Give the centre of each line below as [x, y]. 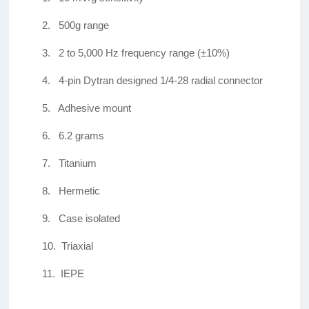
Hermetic [80, 191]
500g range [84, 26]
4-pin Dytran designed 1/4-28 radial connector [161, 81]
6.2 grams [82, 136]
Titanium [78, 163]
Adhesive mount [95, 108]
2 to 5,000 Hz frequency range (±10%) [144, 53]
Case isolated [90, 219]
